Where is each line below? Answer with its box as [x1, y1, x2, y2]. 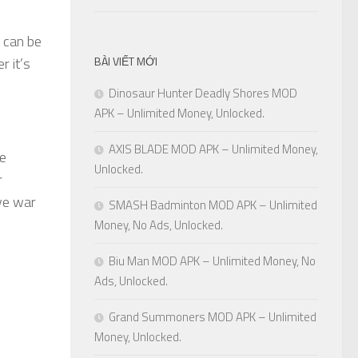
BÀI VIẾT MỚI [94, 53, 157, 70]
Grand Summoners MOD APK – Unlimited [109, 308, 316, 327]
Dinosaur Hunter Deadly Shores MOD [109, 84, 297, 103]
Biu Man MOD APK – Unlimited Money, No [109, 252, 316, 271]
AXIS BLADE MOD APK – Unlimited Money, [109, 140, 318, 159]
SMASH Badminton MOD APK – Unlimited [109, 196, 317, 215]
